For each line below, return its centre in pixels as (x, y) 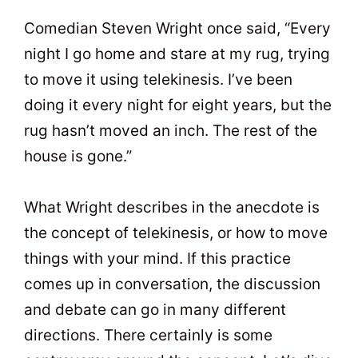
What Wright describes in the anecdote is (172, 208)
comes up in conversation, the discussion (172, 284)
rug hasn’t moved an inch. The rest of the (171, 130)
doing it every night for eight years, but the (178, 105)
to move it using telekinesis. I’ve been (158, 79)
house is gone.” (78, 156)
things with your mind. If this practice (157, 259)
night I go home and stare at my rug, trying (177, 54)
